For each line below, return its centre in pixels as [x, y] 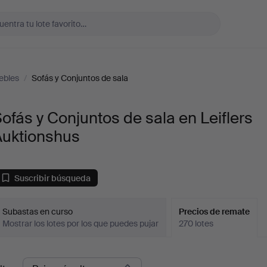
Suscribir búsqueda [53, 178]
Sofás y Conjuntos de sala [80, 78]
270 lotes [196, 223]
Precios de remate [215, 212]
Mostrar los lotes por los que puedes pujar [81, 223]
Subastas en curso [38, 212]
